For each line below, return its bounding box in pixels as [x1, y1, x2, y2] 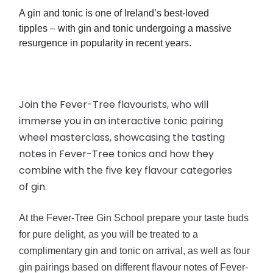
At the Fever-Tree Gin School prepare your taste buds [19, 213, 249, 223]
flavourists [118, 97, 168, 112]
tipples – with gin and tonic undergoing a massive [19, 23, 232, 34]
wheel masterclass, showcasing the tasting [19, 130, 225, 144]
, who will [167, 97, 209, 112]
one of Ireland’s [93, 8, 165, 18]
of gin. [19, 180, 50, 194]
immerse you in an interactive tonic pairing [19, 114, 224, 128]
